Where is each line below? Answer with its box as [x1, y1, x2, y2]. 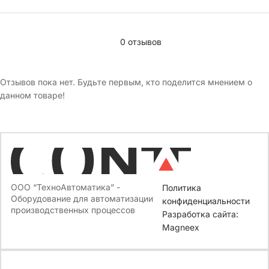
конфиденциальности [162, 196, 250, 206]
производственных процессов [11, 205, 135, 215]
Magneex [162, 222, 200, 232]
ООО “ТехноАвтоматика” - [11, 182, 120, 192]
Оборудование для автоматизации [11, 193, 153, 204]
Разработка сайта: [162, 209, 239, 219]
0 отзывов [120, 36, 162, 47]
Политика [162, 183, 202, 193]
